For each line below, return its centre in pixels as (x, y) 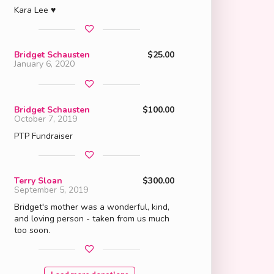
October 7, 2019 (45, 119)
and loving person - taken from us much (91, 218)
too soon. (32, 230)
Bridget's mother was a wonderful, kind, (91, 207)
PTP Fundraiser (43, 136)
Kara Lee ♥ (35, 10)
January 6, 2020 (44, 64)
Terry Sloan (38, 180)
